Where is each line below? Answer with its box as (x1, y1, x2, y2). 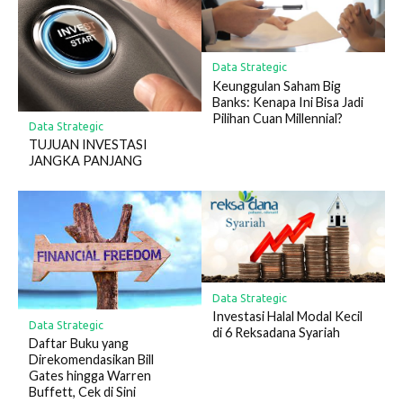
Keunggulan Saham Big (211, 77, 341, 94)
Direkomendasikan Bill (28, 351, 154, 367)
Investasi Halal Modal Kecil (211, 308, 363, 324)
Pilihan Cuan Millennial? (211, 110, 343, 126)
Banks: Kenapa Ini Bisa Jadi (211, 94, 363, 110)
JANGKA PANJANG (28, 153, 142, 168)
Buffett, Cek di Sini (28, 383, 136, 399)
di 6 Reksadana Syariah (211, 324, 340, 340)
